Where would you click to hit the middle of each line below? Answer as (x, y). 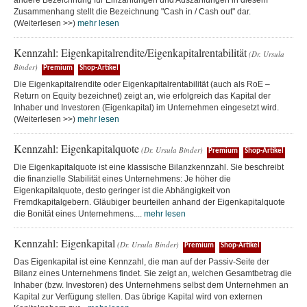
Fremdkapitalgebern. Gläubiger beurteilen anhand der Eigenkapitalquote (149, 202)
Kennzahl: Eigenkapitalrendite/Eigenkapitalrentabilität (130, 52)
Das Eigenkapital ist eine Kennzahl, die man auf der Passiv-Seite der (142, 262)
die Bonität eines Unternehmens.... (79, 214)
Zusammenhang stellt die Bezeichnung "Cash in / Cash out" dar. (132, 12)
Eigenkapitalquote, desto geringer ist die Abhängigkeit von (122, 191)
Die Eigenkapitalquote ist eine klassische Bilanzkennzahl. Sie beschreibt (149, 167)
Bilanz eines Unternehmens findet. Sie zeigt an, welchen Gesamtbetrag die (153, 273)
